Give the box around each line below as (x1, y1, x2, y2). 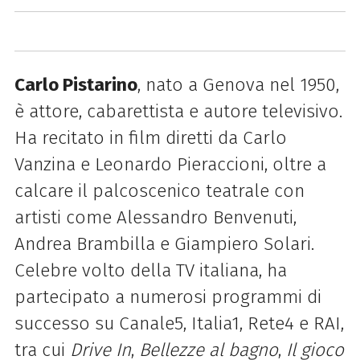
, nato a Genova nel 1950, (137, 73, 339, 96)
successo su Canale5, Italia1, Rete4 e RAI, (14, 312, 344, 334)
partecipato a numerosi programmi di (14, 285, 321, 308)
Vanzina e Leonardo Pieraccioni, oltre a (14, 153, 326, 175)
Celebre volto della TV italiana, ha (14, 259, 287, 281)
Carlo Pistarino (14, 73, 137, 96)
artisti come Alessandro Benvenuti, (14, 206, 297, 228)
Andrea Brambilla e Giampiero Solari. (14, 232, 314, 255)
